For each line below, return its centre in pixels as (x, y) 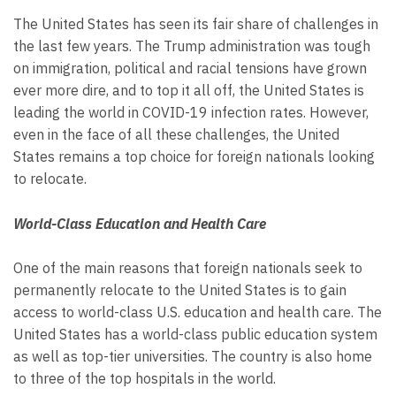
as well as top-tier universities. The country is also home (193, 357)
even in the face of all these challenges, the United (176, 134)
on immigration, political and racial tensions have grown (190, 68)
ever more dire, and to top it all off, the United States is (189, 90)
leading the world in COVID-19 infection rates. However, (191, 112)
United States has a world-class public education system (195, 335)
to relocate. (50, 178)
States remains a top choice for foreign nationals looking (194, 156)
